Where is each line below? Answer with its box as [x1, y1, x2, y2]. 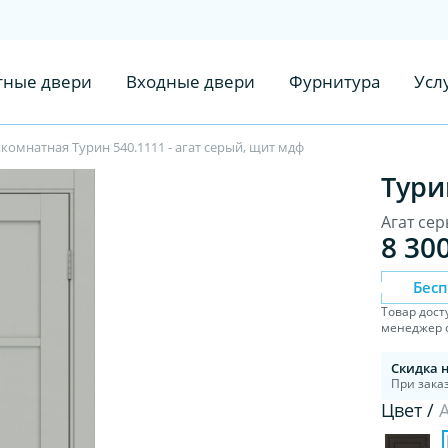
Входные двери [125, 70, 255, 93]
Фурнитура [288, 70, 380, 93]
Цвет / [381, 397, 440, 422]
